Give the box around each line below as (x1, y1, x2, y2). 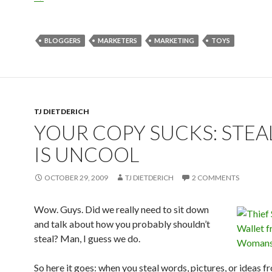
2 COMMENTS (192, 173, 239, 182)
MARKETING (154, 36, 194, 44)
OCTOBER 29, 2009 (44, 173, 108, 182)
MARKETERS (98, 36, 137, 44)
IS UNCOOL (34, 142, 139, 166)
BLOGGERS (44, 36, 81, 44)
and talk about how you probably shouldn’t (34, 218, 210, 229)
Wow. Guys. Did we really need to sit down (34, 203, 209, 215)
